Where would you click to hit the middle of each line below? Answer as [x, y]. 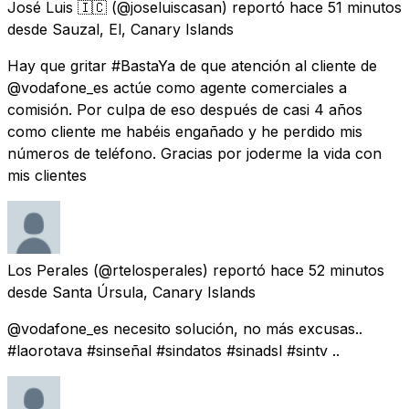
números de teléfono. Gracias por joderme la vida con [194, 153]
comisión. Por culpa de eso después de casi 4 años [185, 109]
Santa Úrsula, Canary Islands [154, 292]
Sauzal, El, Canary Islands [143, 29]
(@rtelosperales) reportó [179, 270]
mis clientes [47, 175]
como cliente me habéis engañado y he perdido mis [185, 131]
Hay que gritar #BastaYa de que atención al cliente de [192, 65]
